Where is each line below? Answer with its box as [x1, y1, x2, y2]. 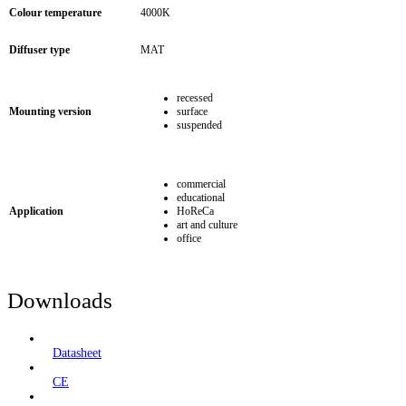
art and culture [177, 217, 237, 231]
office [177, 231, 201, 245]
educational [177, 190, 225, 204]
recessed [177, 91, 213, 104]
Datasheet [53, 346, 101, 361]
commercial [177, 177, 226, 190]
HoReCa [177, 204, 214, 217]
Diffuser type [9, 43, 70, 56]
